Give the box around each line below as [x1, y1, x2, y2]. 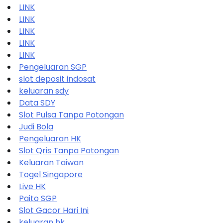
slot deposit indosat [19, 73, 96, 85]
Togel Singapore [19, 168, 83, 180]
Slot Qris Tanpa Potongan [19, 144, 119, 156]
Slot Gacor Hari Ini [19, 204, 89, 216]
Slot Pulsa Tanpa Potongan [19, 109, 124, 120]
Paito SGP [19, 192, 57, 204]
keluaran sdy [19, 85, 69, 97]
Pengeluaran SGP [19, 61, 87, 73]
